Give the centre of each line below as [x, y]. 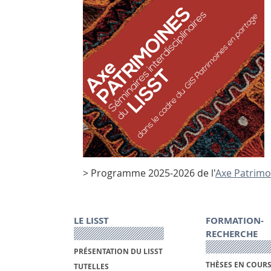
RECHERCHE [231, 234]
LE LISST [91, 221]
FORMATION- [234, 221]
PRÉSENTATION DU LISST [118, 251]
